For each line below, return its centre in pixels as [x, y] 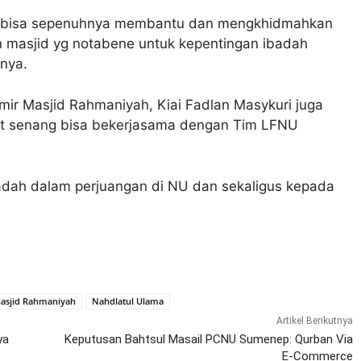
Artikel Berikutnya [314, 320]
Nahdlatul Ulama [128, 301]
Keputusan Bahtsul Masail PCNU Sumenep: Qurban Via [208, 339]
